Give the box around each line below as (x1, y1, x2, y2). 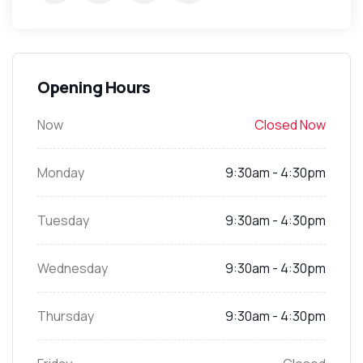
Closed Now (254, 116, 326, 135)
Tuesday (37, 211, 89, 230)
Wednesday (37, 259, 108, 278)
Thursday (37, 307, 94, 326)
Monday (37, 164, 84, 182)
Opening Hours (37, 76, 151, 99)
